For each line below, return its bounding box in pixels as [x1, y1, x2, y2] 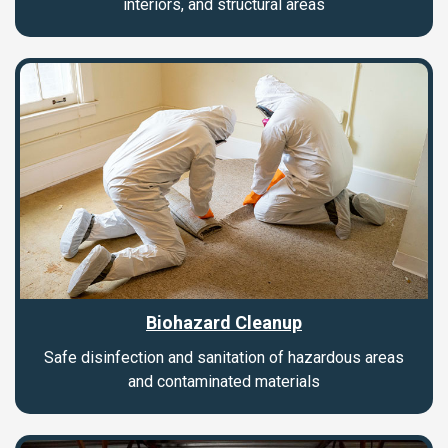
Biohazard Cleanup [146, 312, 302, 334]
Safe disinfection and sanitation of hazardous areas [44, 348, 404, 368]
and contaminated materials [128, 372, 320, 392]
